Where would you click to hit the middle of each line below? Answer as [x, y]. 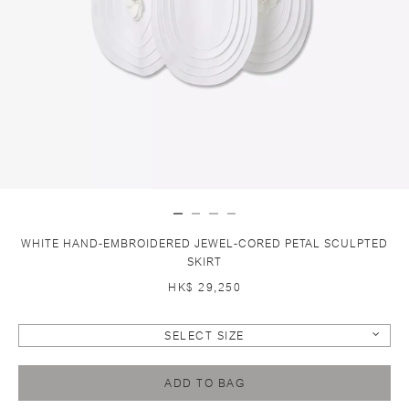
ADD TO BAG [204, 383]
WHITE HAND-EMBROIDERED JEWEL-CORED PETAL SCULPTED [204, 243]
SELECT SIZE [204, 336]
